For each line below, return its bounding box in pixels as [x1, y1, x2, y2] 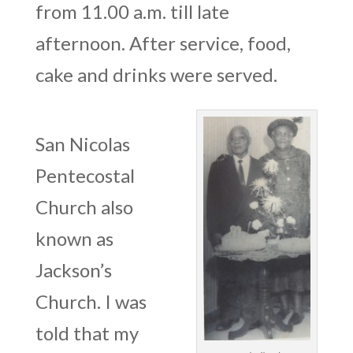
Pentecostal [35, 164, 135, 188]
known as [35, 227, 113, 251]
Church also [35, 195, 133, 219]
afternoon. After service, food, [35, 32, 291, 55]
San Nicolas [35, 132, 130, 156]
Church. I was [35, 290, 147, 314]
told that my [35, 321, 139, 345]
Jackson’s [35, 258, 112, 282]
